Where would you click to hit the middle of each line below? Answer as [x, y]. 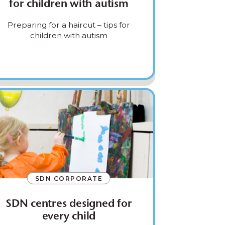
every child [69, 217]
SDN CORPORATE [69, 178]
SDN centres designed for [69, 204]
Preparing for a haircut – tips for [69, 25]
